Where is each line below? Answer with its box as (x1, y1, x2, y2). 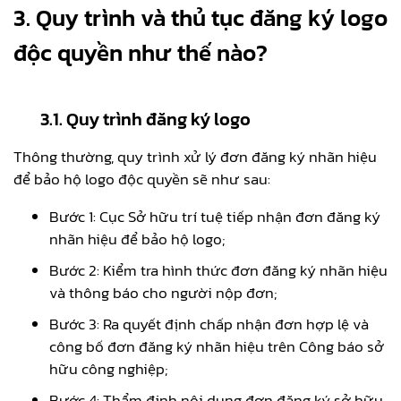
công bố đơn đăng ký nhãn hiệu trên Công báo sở (49, 334, 384, 358)
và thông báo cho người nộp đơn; (49, 280, 277, 304)
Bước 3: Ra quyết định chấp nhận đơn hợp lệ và (49, 311, 369, 336)
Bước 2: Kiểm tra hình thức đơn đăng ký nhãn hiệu (49, 258, 388, 282)
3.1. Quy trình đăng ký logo (40, 105, 254, 132)
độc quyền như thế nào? (13, 34, 268, 70)
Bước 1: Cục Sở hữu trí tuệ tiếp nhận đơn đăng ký (49, 204, 380, 228)
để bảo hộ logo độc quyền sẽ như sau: (13, 166, 270, 191)
